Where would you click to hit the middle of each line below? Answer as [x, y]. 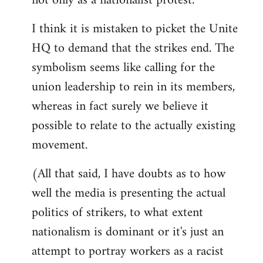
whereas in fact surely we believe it [120, 106]
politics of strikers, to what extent [117, 213]
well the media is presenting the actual [129, 193]
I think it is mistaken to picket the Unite [135, 29]
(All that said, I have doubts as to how [129, 174]
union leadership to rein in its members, [133, 87]
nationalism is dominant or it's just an [128, 232]
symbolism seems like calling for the [123, 68]
